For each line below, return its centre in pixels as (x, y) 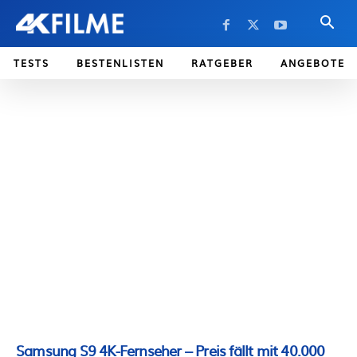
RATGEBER (222, 63)
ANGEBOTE (313, 63)
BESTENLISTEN (120, 63)
